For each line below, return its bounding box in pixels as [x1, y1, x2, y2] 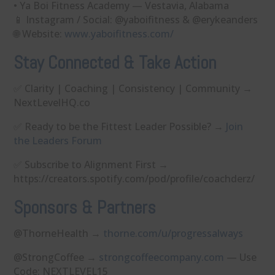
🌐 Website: [14, 27, 65, 41]
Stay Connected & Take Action [14, 52, 217, 74]
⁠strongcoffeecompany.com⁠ [99, 250, 225, 264]
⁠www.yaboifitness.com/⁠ [64, 27, 174, 41]
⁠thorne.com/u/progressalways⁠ [103, 227, 244, 240]
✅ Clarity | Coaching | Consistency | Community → [14, 82, 253, 95]
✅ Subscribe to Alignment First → [14, 158, 169, 171]
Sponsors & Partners [14, 196, 157, 219]
